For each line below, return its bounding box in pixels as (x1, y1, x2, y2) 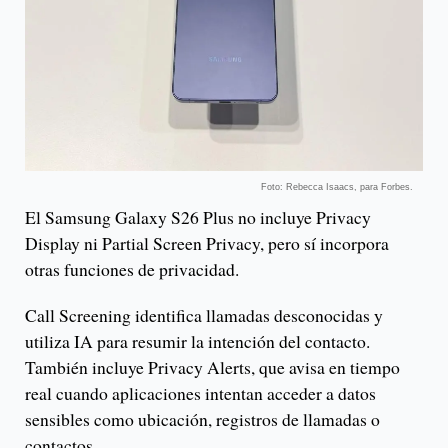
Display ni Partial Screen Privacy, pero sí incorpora (25, 230, 389, 255)
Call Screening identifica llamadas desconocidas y (25, 302, 383, 327)
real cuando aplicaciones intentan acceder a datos (25, 380, 376, 405)
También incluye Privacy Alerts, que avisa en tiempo (25, 354, 400, 379)
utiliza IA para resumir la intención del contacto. (25, 328, 370, 353)
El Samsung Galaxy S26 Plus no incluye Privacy (25, 204, 371, 229)
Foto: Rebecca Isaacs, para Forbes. (261, 181, 413, 192)
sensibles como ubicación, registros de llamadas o (25, 406, 380, 431)
